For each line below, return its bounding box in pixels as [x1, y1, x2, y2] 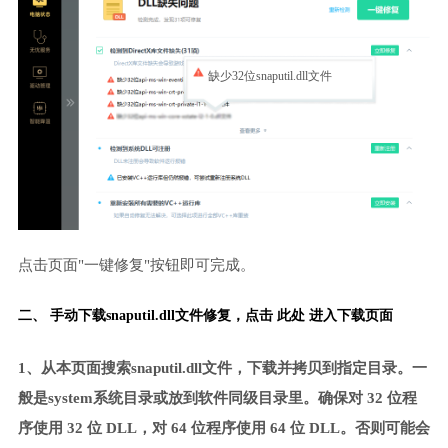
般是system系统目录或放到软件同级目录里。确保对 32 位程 [17, 390, 417, 407]
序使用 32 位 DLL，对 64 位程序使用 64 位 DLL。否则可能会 [17, 420, 430, 437]
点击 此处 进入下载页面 [244, 307, 393, 323]
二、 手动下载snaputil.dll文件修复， [17, 307, 245, 323]
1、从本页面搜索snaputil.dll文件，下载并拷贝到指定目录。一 [17, 360, 427, 377]
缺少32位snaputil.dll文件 [207, 69, 332, 84]
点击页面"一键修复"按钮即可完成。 [17, 256, 255, 273]
